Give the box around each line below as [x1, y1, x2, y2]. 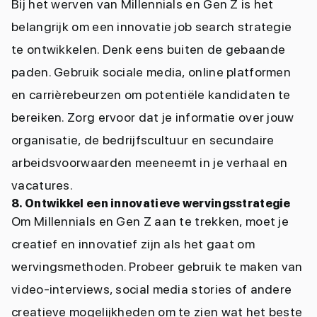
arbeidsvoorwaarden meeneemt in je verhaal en [11, 155, 288, 170]
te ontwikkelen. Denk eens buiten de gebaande [11, 42, 286, 57]
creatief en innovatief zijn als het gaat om [11, 236, 255, 251]
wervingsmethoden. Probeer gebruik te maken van [11, 259, 303, 274]
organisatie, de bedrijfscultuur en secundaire [11, 132, 275, 147]
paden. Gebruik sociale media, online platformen [11, 64, 292, 79]
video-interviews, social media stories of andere [11, 282, 292, 296]
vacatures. [11, 178, 74, 192]
